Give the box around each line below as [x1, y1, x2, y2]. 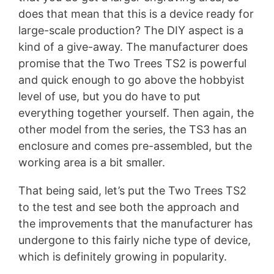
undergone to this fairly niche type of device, [18, 234, 251, 247]
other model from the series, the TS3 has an [18, 122, 247, 136]
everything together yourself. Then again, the [18, 106, 254, 119]
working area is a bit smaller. [18, 155, 165, 169]
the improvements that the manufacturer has [18, 217, 253, 231]
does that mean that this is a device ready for [18, 7, 254, 20]
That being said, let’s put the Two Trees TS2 [18, 184, 246, 198]
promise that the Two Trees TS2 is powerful [18, 56, 246, 70]
